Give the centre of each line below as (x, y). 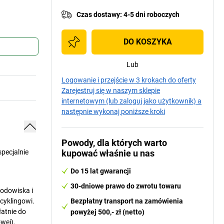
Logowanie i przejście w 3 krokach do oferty (129, 80)
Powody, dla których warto (114, 143)
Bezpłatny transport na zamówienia (127, 201)
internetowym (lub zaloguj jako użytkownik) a (131, 101)
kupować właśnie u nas (108, 153)
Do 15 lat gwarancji (101, 171)
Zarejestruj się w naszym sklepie (111, 90)
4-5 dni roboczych (151, 14)
